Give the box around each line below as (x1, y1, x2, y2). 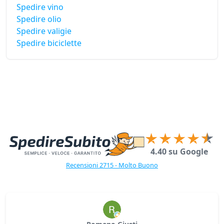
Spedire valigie (16, 25, 71, 37)
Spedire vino (16, 1, 63, 13)
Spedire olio (16, 13, 61, 25)
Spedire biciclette (16, 37, 81, 49)
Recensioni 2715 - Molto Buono (66, 160, 158, 170)
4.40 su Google (150, 146, 208, 157)
